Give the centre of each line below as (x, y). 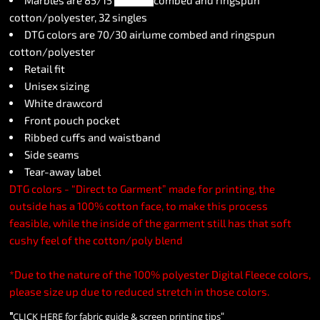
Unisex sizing (57, 86)
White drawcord (64, 103)
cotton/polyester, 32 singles (78, 17)
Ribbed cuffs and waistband (92, 137)
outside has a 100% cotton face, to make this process (139, 206)
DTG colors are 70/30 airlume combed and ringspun (150, 34)
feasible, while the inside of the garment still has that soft (150, 223)
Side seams (52, 154)
